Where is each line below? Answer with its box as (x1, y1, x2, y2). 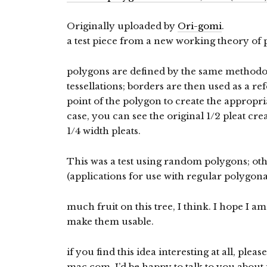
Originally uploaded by (67, 20, 178, 32)
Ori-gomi (178, 20, 222, 32)
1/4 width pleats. (67, 125, 141, 136)
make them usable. (67, 216, 154, 227)
